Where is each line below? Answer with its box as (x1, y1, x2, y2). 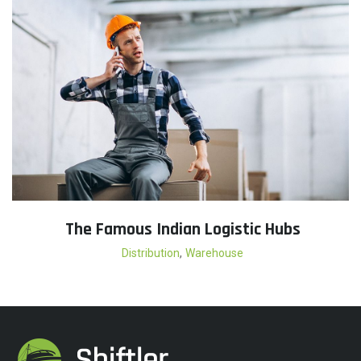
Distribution (122, 247, 180, 260)
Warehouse (185, 247, 243, 260)
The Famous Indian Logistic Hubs (64, 218, 301, 242)
